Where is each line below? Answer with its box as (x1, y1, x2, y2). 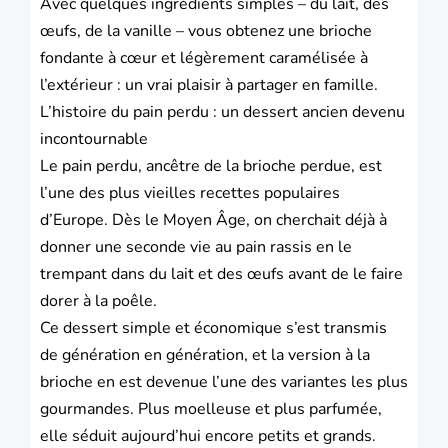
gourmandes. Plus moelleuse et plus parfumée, (40, 398, 382, 421)
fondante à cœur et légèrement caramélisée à (40, 47, 368, 70)
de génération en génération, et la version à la (40, 344, 370, 367)
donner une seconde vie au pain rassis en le (40, 236, 352, 259)
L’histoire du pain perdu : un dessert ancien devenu (40, 101, 405, 124)
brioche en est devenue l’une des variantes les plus (40, 371, 408, 394)
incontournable (40, 128, 148, 151)
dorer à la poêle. (40, 290, 157, 313)
